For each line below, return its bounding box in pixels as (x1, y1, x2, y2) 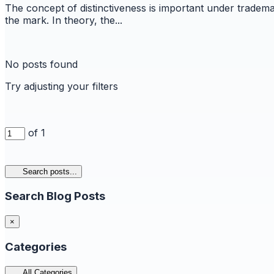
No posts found (5, 57, 78, 70)
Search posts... (22, 166, 77, 176)
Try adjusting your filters (5, 80, 118, 92)
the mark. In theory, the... (5, 13, 122, 26)
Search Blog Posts (5, 189, 105, 204)
